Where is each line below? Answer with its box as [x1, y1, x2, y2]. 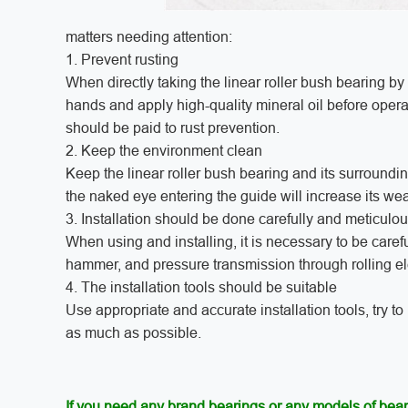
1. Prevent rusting [66, 51, 178, 67]
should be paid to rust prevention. [66, 119, 280, 136]
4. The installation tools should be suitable [66, 279, 337, 295]
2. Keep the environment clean [66, 142, 262, 158]
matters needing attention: [66, 28, 232, 45]
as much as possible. [66, 324, 201, 341]
